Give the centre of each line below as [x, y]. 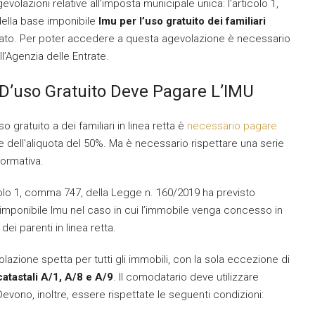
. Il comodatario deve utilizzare [186, 277]
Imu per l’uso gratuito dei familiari [182, 21]
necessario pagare [232, 126]
